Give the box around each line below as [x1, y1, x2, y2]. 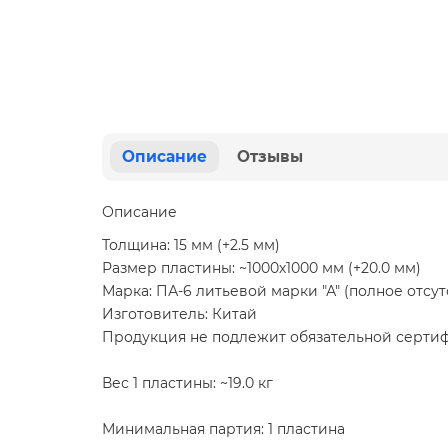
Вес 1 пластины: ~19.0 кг [102, 374, 273, 393]
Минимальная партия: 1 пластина [102, 420, 345, 439]
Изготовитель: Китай [102, 305, 257, 324]
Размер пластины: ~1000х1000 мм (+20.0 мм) [102, 259, 421, 278]
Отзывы [237, 147, 303, 167]
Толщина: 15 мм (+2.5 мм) [102, 236, 280, 255]
